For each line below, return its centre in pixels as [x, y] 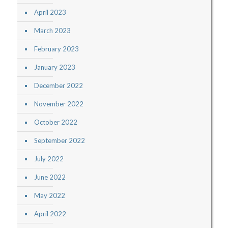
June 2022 [50, 177]
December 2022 [58, 86]
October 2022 [55, 122]
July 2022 [49, 159]
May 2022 [49, 196]
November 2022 [59, 104]
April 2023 [50, 12]
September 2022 [59, 141]
